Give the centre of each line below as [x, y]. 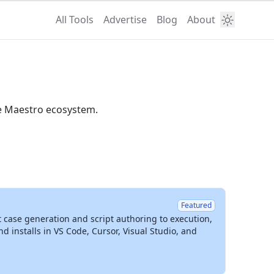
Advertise [125, 20]
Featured [196, 205]
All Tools [75, 20]
